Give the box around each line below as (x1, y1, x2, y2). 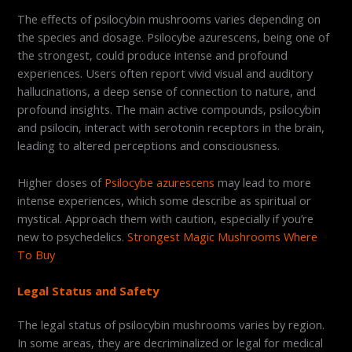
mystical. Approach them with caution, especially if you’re (17, 210, 314, 226)
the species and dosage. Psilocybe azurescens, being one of (17, 29, 330, 46)
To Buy (17, 246, 56, 262)
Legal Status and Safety (17, 282, 159, 299)
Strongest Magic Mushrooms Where (127, 228, 318, 244)
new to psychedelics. (17, 228, 128, 244)
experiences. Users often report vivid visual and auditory (17, 65, 313, 82)
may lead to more (214, 174, 312, 190)
